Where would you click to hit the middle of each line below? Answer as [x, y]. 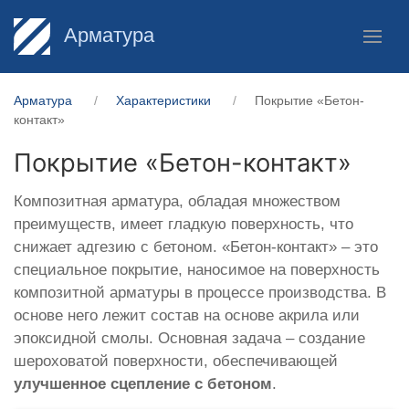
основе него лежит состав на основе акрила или [187, 315]
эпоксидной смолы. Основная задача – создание [189, 338]
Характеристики [163, 100]
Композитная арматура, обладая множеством [177, 201]
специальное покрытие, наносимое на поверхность [197, 269]
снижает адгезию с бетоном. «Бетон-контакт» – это [196, 246]
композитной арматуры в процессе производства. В [200, 292]
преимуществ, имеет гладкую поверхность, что [184, 224]
